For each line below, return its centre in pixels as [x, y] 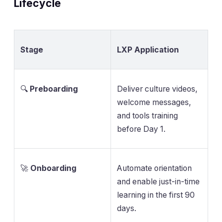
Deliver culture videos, [157, 89]
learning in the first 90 [156, 195]
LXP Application [148, 50]
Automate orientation [154, 168]
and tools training [147, 115]
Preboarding [54, 89]
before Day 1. [141, 129]
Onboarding [53, 168]
